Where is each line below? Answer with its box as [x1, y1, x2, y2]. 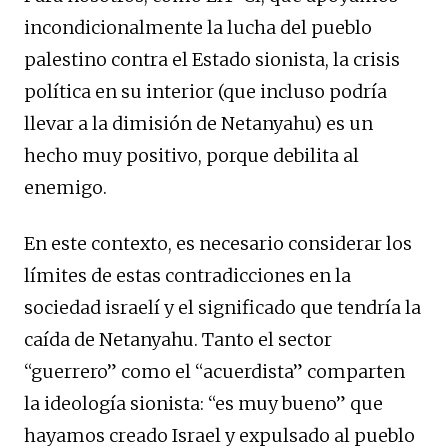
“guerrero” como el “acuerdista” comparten [24, 359, 405, 383]
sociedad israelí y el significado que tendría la [24, 295, 421, 319]
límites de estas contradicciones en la [24, 263, 351, 287]
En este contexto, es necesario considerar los [24, 231, 412, 255]
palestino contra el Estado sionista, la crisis [24, 47, 400, 71]
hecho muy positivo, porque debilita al [24, 143, 359, 167]
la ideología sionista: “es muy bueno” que [24, 391, 383, 415]
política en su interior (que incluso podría [24, 79, 387, 103]
